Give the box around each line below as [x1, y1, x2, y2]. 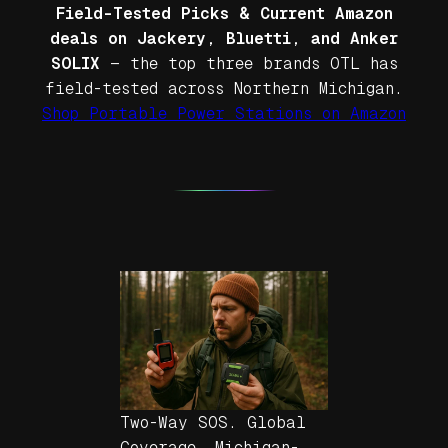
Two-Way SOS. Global [120, 412, 306, 432]
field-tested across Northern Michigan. [45, 78, 403, 98]
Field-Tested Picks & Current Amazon [55, 3, 393, 23]
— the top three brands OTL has [99, 53, 398, 73]
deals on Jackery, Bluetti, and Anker [50, 28, 398, 48]
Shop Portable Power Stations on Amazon [42, 103, 406, 123]
